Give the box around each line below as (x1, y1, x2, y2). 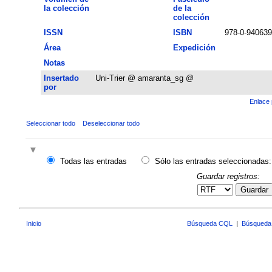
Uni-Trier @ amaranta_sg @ (95, 73, 194, 83)
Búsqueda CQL (187, 220, 233, 228)
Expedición (172, 42, 216, 52)
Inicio (25, 220, 41, 228)
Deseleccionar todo (82, 119, 140, 127)
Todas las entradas (59, 157, 127, 166)
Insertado (43, 73, 79, 83)
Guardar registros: (196, 171, 260, 181)
